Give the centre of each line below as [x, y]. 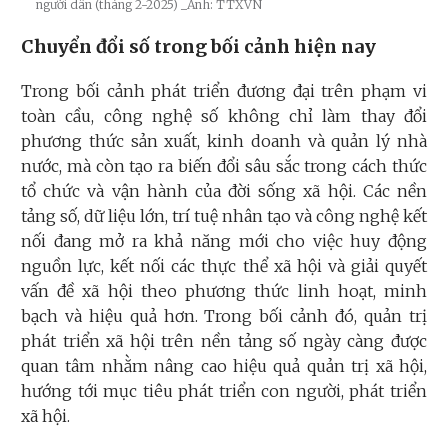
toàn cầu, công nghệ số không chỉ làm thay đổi [224, 116]
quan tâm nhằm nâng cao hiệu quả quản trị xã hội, [224, 366]
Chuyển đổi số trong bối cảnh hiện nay [198, 47]
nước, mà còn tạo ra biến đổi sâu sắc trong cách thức [224, 166]
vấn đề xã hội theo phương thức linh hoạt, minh [224, 291]
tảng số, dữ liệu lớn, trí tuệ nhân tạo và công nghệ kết [224, 216]
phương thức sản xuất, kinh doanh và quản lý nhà [224, 141]
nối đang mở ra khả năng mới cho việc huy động [224, 241]
